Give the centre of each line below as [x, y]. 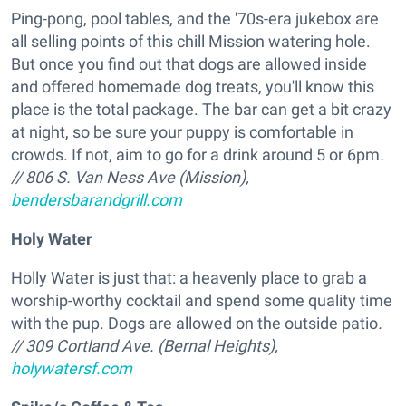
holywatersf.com [72, 369]
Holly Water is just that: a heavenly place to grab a [189, 278]
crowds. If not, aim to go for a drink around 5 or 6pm [195, 155]
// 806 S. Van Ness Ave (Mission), [130, 178]
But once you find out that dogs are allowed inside [189, 64]
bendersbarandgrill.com [97, 200]
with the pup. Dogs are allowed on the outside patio [194, 324]
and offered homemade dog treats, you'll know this [193, 87]
